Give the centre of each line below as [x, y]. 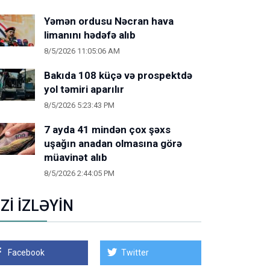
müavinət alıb [76, 157]
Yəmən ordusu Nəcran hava [109, 21]
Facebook [26, 253]
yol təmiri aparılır [84, 89]
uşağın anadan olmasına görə [113, 143]
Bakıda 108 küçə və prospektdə [118, 75]
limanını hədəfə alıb [90, 35]
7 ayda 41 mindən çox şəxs [107, 130]
